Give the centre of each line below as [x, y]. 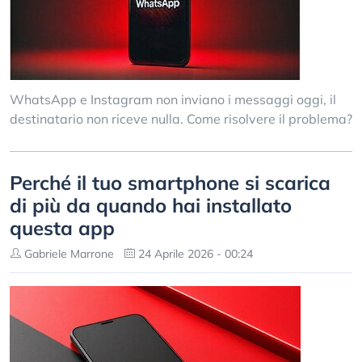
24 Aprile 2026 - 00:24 [194, 254]
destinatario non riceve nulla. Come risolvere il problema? [181, 119]
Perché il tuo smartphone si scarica [170, 183]
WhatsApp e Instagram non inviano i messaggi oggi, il [173, 99]
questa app [62, 228]
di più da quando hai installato [151, 205]
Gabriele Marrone [67, 254]
